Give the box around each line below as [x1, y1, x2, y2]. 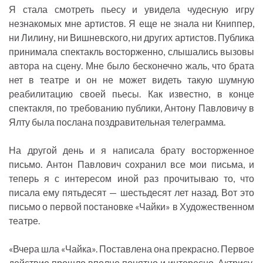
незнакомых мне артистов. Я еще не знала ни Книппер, [9, 18, 254, 29]
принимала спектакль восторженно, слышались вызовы [9, 46, 254, 58]
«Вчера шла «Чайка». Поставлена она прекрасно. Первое [9, 243, 254, 255]
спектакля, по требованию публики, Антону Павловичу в [9, 102, 254, 114]
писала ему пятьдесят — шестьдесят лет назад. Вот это [9, 187, 254, 198]
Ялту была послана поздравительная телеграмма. [9, 116, 225, 128]
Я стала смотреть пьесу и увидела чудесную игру [9, 4, 254, 15]
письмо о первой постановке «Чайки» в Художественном [9, 201, 254, 213]
